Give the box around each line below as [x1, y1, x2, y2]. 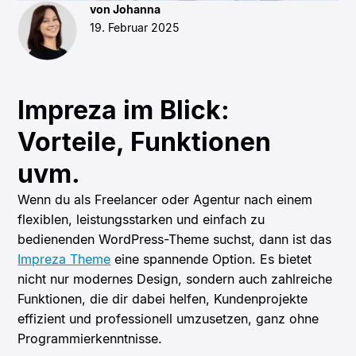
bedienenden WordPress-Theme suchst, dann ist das [17, 230, 332, 247]
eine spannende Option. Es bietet [110, 250, 312, 267]
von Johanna [90, 2, 161, 16]
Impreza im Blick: [17, 94, 230, 126]
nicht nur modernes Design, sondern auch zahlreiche [17, 270, 333, 287]
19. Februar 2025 [90, 21, 180, 34]
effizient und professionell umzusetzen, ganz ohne [17, 310, 319, 327]
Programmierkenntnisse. [17, 330, 163, 346]
